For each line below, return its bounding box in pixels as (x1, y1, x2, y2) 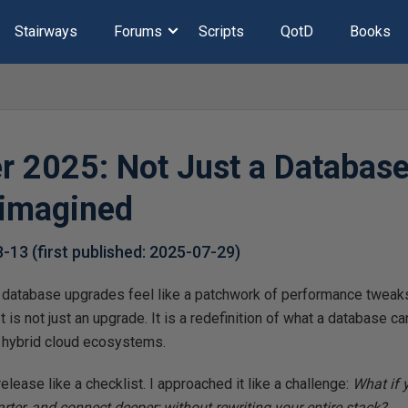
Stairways (14, 23, 77, 40)
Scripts (198, 23, 244, 40)
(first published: (32, 242, 150, 261)
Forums (113, 23, 162, 40)
